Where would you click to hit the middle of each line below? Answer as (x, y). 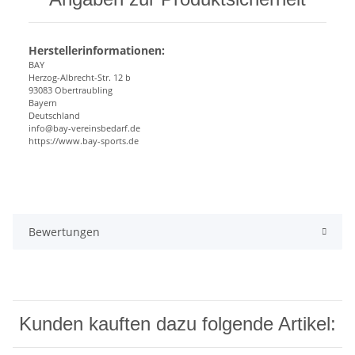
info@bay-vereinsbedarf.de (84, 128)
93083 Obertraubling (71, 90)
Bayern (43, 103)
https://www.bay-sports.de (84, 141)
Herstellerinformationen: (97, 51)
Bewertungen (64, 232)
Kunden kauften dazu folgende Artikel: (177, 324)
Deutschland (54, 116)
